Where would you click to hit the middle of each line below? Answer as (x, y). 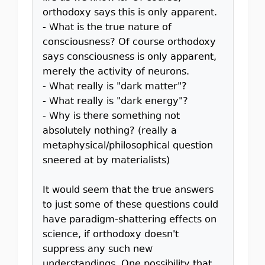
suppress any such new (97, 250)
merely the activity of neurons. (116, 72)
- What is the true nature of (107, 28)
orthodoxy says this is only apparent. (130, 13)
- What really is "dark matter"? (114, 87)
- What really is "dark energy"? (115, 102)
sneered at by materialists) (106, 161)
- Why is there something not (111, 117)
